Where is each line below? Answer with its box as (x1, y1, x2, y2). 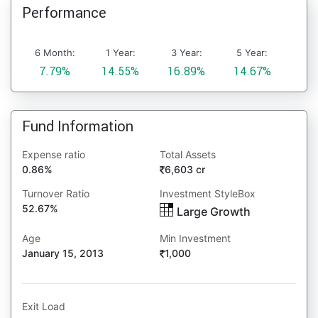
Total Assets (160, 148, 216, 160)
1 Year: (105, 47, 136, 58)
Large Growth (177, 204, 251, 219)
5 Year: (236, 47, 268, 58)
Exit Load (22, 300, 65, 312)
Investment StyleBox (160, 187, 256, 199)
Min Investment (160, 232, 231, 244)
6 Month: (34, 47, 75, 58)
